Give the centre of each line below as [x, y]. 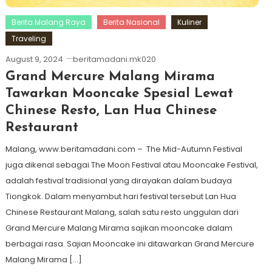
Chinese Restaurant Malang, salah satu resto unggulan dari [122, 212]
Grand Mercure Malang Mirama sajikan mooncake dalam [119, 228]
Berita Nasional [131, 22]
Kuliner [189, 22]
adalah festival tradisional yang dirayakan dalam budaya [118, 180]
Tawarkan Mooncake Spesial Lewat [119, 93]
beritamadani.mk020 [114, 59]
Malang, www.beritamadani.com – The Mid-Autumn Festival [124, 149]
